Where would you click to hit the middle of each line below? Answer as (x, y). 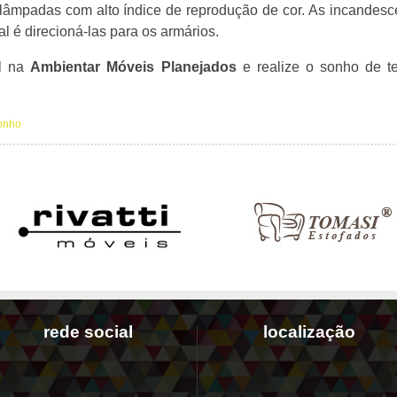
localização (309, 332)
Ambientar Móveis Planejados (133, 67)
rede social (88, 332)
